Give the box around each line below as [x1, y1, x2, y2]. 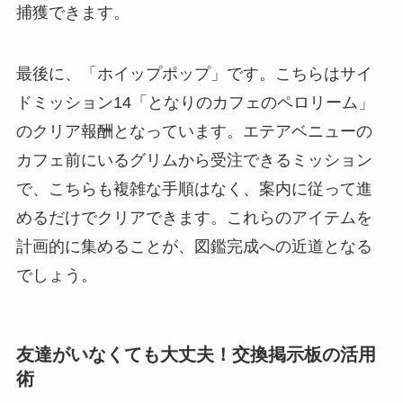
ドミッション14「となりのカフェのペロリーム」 [15, 93, 374, 112]
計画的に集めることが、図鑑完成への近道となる [15, 237, 372, 255]
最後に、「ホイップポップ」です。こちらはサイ [15, 64, 372, 83]
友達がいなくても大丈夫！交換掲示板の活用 [15, 345, 376, 365]
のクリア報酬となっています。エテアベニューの [15, 121, 372, 140]
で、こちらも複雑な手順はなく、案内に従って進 [15, 179, 372, 198]
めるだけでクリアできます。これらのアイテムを [15, 208, 372, 227]
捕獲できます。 [15, 4, 130, 22]
